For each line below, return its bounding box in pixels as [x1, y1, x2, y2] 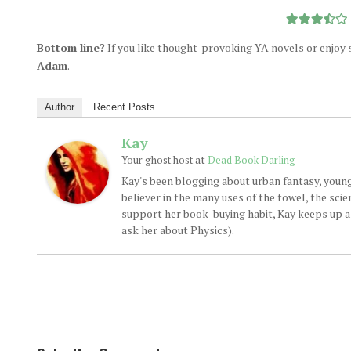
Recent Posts [92, 101, 155, 113]
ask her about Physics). [121, 223, 234, 237]
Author [44, 101, 74, 113]
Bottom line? [36, 40, 105, 55]
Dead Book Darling [207, 153, 295, 167]
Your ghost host [121, 153, 193, 167]
